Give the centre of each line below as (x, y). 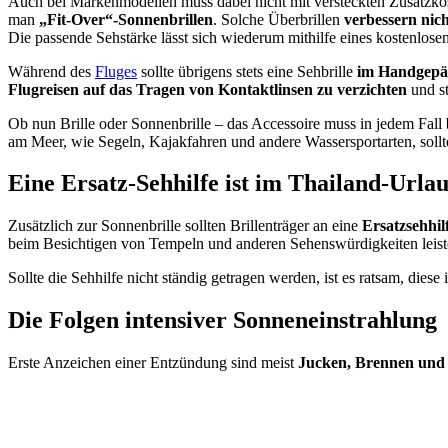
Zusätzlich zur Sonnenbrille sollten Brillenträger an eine (185, 226)
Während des (51, 71)
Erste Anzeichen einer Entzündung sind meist (153, 363)
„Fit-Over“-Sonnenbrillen (126, 19)
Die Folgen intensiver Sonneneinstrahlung (225, 320)
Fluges (116, 71)
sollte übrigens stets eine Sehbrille (247, 71)
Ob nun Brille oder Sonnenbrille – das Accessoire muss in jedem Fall (227, 123)
